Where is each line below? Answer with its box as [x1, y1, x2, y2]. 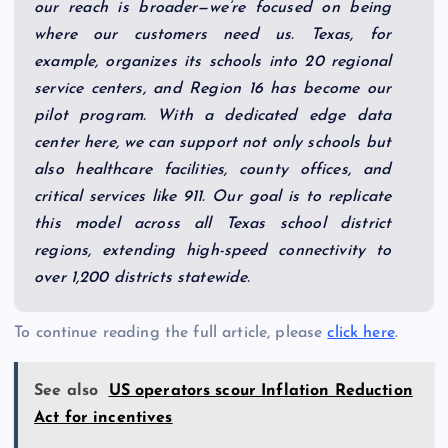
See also [34, 382, 99, 399]
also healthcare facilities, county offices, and [34, 161, 392, 178]
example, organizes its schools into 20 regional [34, 53, 392, 70]
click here [327, 325, 395, 342]
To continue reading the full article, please [14, 325, 328, 342]
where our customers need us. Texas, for [34, 26, 392, 43]
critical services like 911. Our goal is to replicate [34, 188, 392, 205]
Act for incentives [34, 409, 173, 426]
